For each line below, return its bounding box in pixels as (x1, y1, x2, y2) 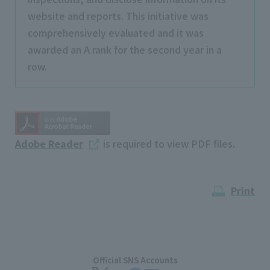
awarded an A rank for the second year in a (28, 42, 222, 57)
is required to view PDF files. (101, 136, 235, 151)
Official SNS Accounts (92, 254, 178, 266)
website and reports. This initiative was (28, 8, 209, 24)
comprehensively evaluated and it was (28, 25, 204, 40)
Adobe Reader (15, 136, 83, 151)
